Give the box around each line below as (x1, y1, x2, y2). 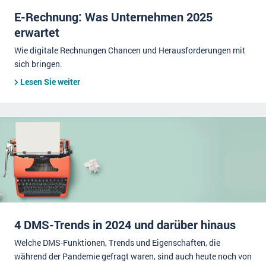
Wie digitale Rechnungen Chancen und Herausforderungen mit (14, 45, 245, 56)
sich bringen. (14, 58, 62, 69)
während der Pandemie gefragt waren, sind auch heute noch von (14, 251, 252, 262)
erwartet (14, 24, 59, 40)
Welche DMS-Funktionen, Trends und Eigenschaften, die (14, 237, 220, 248)
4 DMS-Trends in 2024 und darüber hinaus (14, 217, 236, 232)
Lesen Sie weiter (20, 76, 80, 87)
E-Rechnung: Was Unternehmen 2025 (14, 9, 213, 24)
